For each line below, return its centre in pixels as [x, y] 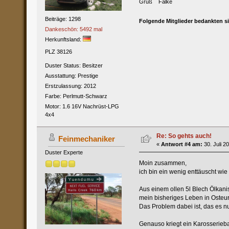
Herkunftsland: [64, 40]
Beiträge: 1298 [63, 19]
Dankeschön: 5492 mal [73, 29]
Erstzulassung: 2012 [70, 86]
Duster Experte [64, 152]
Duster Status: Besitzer [74, 65]
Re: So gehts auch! [184, 136]
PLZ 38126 [58, 51]
